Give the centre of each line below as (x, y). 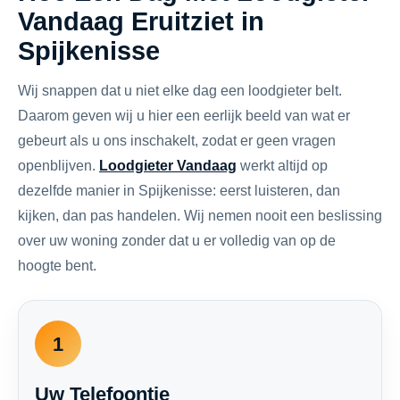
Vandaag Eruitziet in (141, 21)
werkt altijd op (282, 166)
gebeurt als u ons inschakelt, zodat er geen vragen (177, 141)
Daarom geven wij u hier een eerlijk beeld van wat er (184, 116)
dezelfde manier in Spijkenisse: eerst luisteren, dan (179, 191)
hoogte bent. (57, 266)
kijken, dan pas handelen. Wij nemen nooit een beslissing (200, 216)
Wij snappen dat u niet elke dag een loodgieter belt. (180, 91)
